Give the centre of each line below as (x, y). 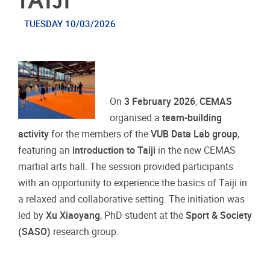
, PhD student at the (143, 216)
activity (33, 134)
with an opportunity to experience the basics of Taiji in (133, 183)
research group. (85, 232)
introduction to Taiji (113, 151)
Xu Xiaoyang (73, 216)
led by (32, 216)
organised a (136, 118)
